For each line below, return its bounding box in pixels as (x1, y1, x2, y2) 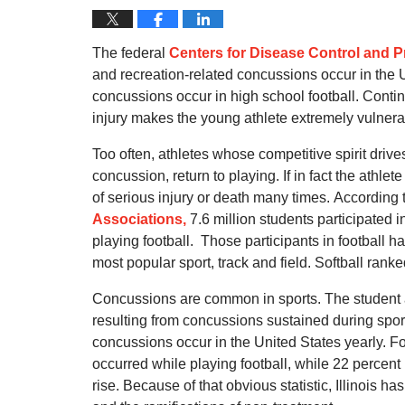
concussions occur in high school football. (92, 89, 359, 104)
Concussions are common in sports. (92, 291, 321, 306)
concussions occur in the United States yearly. (92, 334, 386, 350)
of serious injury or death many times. (92, 190, 330, 205)
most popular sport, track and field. (92, 255, 311, 270)
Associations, (92, 212, 186, 227)
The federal (92, 45, 169, 61)
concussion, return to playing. (92, 168, 279, 184)
